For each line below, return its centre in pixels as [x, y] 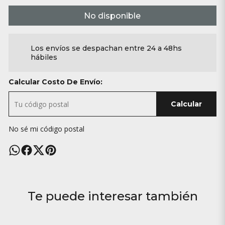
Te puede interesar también [113, 196]
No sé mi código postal [46, 129]
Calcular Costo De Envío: [55, 82]
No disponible [113, 16]
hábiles [44, 57]
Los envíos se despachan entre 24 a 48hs [106, 48]
